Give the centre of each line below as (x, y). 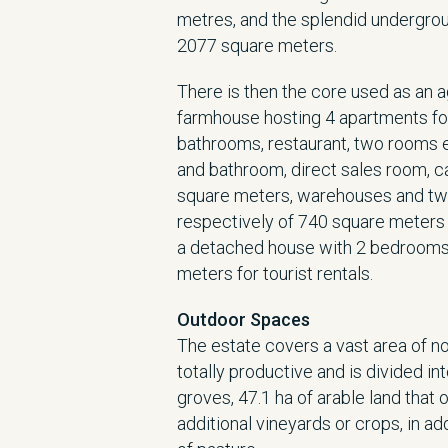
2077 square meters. (257, 45)
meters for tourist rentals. (275, 273)
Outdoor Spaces (243, 319)
